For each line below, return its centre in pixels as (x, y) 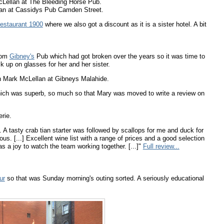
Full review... (161, 146)
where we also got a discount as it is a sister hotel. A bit (124, 24)
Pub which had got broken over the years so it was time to (119, 56)
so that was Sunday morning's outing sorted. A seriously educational (104, 178)
